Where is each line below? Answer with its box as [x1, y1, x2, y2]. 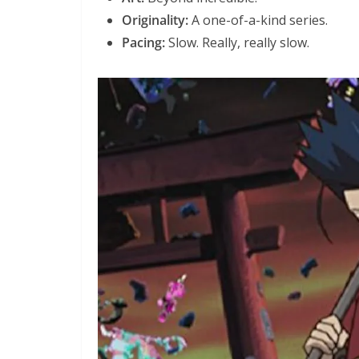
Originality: [122, 10, 188, 29]
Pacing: [122, 33, 165, 51]
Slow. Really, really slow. [165, 33, 309, 51]
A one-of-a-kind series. [188, 10, 328, 29]
